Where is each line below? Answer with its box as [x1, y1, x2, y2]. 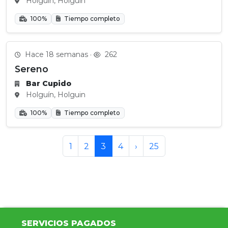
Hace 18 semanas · [23, 50, 94, 59]
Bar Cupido [26, 79, 71, 88]
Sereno [15, 64, 48, 74]
